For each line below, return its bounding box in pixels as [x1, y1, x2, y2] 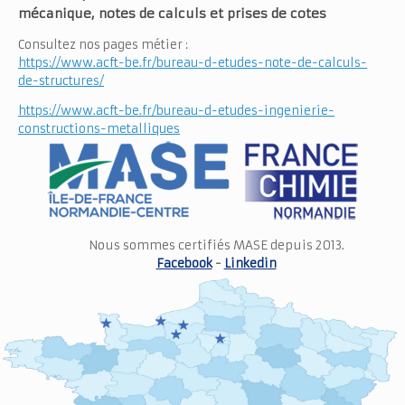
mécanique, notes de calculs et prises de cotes [18, 5, 326, 23]
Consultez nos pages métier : [18, 37, 188, 53]
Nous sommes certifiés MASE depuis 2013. [88, 238, 344, 254]
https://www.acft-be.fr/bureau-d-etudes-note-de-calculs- [18, 55, 367, 71]
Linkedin [223, 256, 277, 272]
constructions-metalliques [18, 121, 180, 137]
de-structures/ [18, 73, 104, 89]
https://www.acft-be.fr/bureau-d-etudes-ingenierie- [18, 103, 334, 119]
